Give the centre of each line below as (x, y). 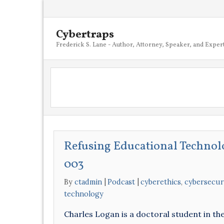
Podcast (121, 182)
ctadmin (88, 182)
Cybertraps (85, 35)
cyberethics (161, 182)
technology (84, 194)
